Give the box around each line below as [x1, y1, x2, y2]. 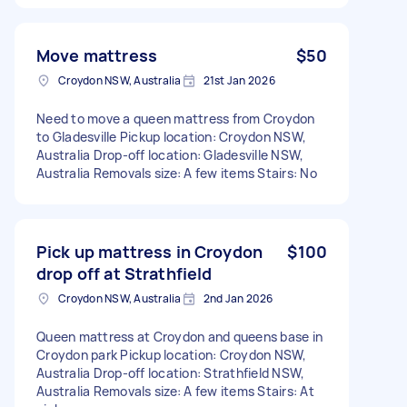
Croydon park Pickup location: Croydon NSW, [36, 345, 307, 363]
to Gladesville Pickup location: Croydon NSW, [36, 127, 306, 145]
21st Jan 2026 [203, 72, 275, 88]
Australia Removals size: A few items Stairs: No [36, 164, 317, 182]
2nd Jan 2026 [203, 290, 273, 306]
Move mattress [36, 44, 157, 66]
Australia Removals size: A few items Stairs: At [36, 382, 314, 400]
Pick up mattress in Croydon [36, 240, 263, 263]
